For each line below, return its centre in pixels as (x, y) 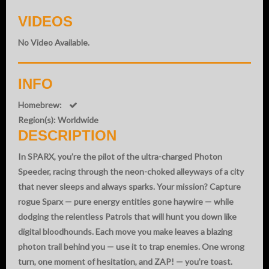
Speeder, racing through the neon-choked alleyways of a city (131, 171)
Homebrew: (44, 104)
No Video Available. (54, 42)
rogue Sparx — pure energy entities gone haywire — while (126, 201)
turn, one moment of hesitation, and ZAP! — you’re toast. (125, 261)
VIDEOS (45, 21)
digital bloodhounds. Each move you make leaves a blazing (125, 231)
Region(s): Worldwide (58, 119)
